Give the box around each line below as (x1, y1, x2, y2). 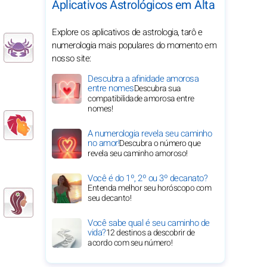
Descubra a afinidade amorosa (88, 72, 198, 85)
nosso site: (52, 52, 91, 65)
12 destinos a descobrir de (105, 226, 195, 239)
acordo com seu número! (88, 237, 172, 249)
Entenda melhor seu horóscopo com (88, 182, 211, 194)
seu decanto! (88, 192, 131, 204)
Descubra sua (133, 82, 181, 95)
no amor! (88, 136, 119, 150)
